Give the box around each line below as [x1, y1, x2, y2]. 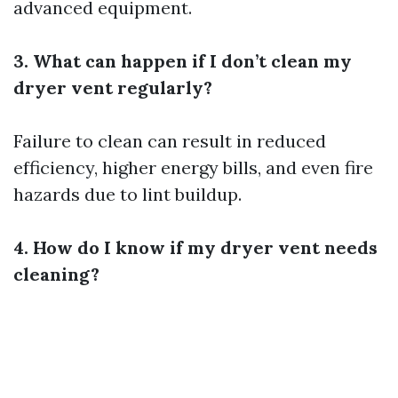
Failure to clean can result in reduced [13, 130, 326, 152]
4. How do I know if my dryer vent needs [13, 236, 378, 259]
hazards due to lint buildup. [13, 183, 242, 205]
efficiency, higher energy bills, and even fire [13, 156, 373, 179]
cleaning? [13, 263, 99, 285]
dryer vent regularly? [13, 76, 212, 99]
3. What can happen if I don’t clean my [13, 50, 352, 72]
